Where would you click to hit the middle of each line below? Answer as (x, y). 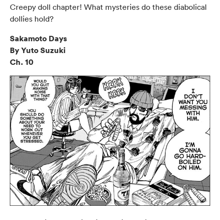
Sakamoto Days (38, 38)
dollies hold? (32, 18)
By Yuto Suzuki (38, 50)
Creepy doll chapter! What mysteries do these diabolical (108, 7)
